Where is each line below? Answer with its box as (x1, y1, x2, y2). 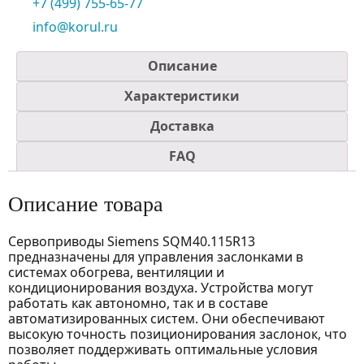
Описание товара (8, 192, 163, 216)
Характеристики (124, 86, 240, 105)
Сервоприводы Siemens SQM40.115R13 (8, 232, 255, 250)
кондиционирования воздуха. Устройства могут (8, 278, 314, 297)
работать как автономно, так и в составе (8, 293, 268, 312)
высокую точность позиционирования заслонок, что (8, 324, 347, 343)
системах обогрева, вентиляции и (8, 262, 224, 281)
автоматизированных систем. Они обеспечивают (8, 309, 325, 327)
